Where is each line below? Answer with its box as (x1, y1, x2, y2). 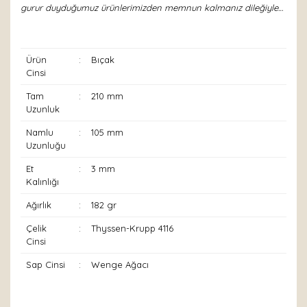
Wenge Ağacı (90, 259, 149, 270)
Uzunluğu (25, 140, 66, 151)
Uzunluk (25, 103, 60, 114)
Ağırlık (25, 199, 51, 210)
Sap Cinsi (25, 259, 65, 270)
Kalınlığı (25, 176, 59, 187)
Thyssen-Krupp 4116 (90, 223, 173, 234)
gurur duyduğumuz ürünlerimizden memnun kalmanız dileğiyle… (21, 2, 283, 13)
